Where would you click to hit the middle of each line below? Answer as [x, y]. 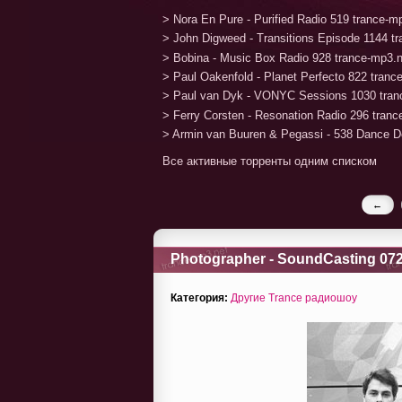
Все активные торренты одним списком [270, 161]
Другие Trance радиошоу [294, 297]
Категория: [199, 297]
